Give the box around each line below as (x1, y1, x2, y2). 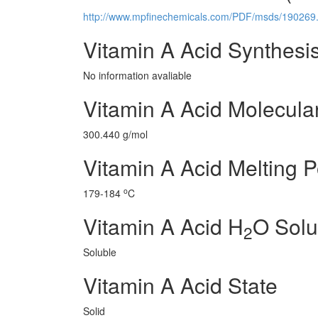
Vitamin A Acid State (83, 270, 278, 300)
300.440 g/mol (83, 127, 148, 141)
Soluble (83, 245, 116, 259)
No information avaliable (83, 68, 192, 82)
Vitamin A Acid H (83, 211, 243, 241)
